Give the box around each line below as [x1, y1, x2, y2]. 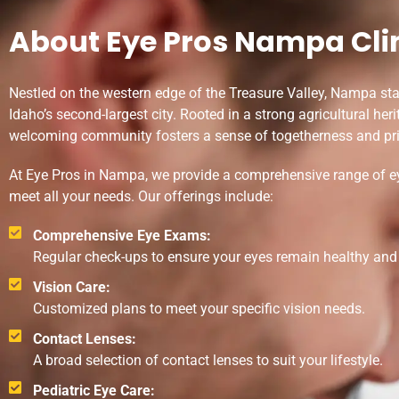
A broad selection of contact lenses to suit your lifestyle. [33, 352, 383, 370]
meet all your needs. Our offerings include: [9, 188, 273, 206]
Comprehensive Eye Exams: [33, 227, 211, 245]
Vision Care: [33, 279, 110, 297]
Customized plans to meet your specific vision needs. [33, 300, 365, 318]
